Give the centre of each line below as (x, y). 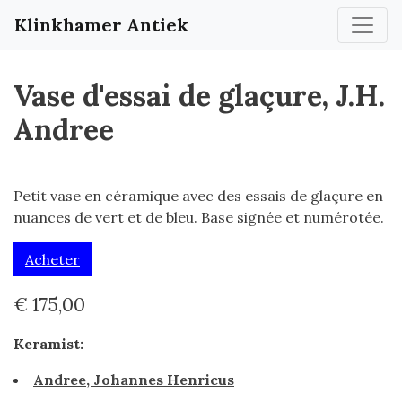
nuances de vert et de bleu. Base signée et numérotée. (199, 217)
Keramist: (48, 344)
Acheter (52, 259)
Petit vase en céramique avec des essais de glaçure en (198, 196)
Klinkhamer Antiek (101, 25)
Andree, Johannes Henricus (134, 380)
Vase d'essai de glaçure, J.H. (199, 96)
